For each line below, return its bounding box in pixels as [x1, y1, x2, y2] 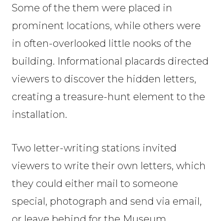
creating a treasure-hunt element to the [12, 91, 205, 103]
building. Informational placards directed [12, 55, 209, 67]
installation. [12, 109, 67, 120]
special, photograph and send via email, [12, 195, 202, 207]
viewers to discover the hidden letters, [12, 73, 196, 85]
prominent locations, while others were [12, 20, 201, 32]
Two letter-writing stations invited [12, 142, 177, 154]
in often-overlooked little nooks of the [12, 37, 191, 49]
